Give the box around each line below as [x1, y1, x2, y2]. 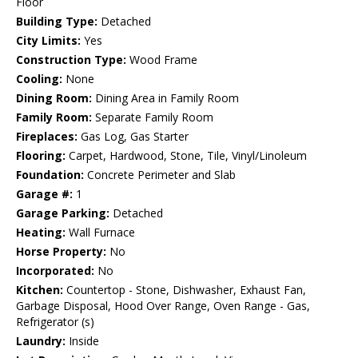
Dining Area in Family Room [92, 90, 239, 106]
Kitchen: [16, 282, 63, 298]
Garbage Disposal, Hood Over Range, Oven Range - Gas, [16, 298, 310, 314]
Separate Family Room [92, 109, 213, 125]
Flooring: [16, 148, 66, 164]
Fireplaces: [16, 129, 78, 145]
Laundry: [16, 333, 66, 349]
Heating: [16, 225, 66, 241]
